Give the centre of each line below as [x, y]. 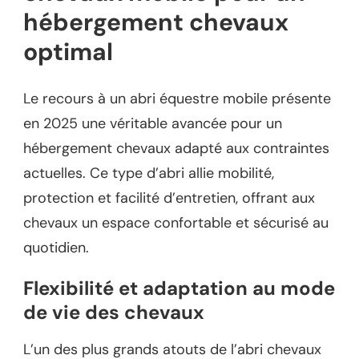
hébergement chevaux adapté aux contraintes [176, 148]
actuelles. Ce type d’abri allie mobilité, [149, 173]
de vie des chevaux [114, 312]
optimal [68, 52]
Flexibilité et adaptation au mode [179, 288]
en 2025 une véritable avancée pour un [153, 123]
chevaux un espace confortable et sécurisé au [176, 222]
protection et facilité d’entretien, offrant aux [169, 198]
